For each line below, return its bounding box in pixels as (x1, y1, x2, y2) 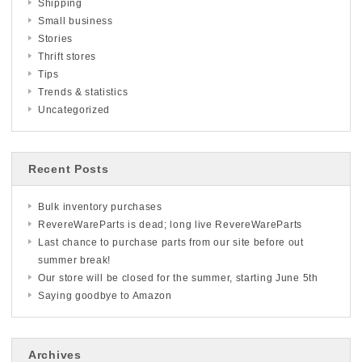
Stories (38, 33, 73, 45)
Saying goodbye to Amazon (38, 290, 172, 302)
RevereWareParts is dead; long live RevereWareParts (38, 219, 302, 231)
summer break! (38, 255, 112, 267)
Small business (38, 15, 113, 27)
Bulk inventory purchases (38, 201, 162, 213)
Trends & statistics (38, 86, 128, 99)
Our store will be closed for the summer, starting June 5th (38, 272, 318, 284)
